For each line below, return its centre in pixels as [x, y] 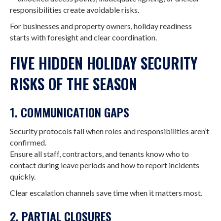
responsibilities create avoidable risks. [74, 10]
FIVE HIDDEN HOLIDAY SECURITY [104, 63]
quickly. [23, 176]
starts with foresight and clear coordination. [83, 37]
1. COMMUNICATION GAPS [70, 112]
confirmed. [28, 142]
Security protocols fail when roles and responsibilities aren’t [110, 131]
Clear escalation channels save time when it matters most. [106, 193]
